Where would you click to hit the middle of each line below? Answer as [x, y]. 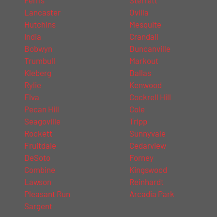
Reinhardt [146, 181]
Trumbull [40, 60]
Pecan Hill [42, 109]
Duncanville [150, 48]
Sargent [38, 206]
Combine [40, 169]
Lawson [38, 181]
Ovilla [139, 12]
